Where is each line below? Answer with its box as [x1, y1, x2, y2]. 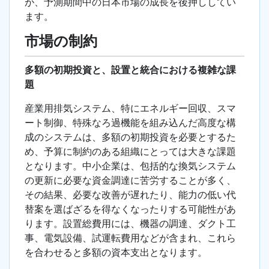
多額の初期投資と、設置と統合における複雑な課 [25, 64, 236, 76]
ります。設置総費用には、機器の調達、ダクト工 [25, 217, 236, 230]
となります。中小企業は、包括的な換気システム [25, 160, 236, 172]
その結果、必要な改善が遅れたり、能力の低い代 [25, 189, 236, 201]
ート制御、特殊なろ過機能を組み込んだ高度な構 [25, 116, 236, 129]
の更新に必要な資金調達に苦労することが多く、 [25, 174, 236, 187]
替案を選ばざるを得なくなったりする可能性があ [25, 203, 236, 216]
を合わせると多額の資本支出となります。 [25, 246, 207, 259]
